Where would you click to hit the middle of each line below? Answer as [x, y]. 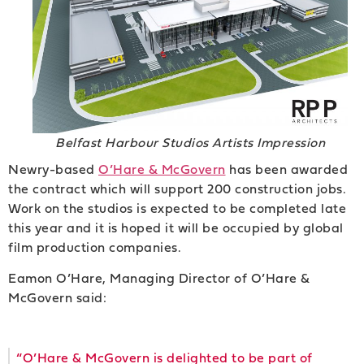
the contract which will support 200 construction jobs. [177, 188]
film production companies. [95, 247]
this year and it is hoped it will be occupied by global [176, 227]
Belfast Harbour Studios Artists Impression [190, 142]
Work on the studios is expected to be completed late [177, 208]
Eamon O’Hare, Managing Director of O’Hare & [159, 278]
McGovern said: [57, 298]
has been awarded [286, 169]
